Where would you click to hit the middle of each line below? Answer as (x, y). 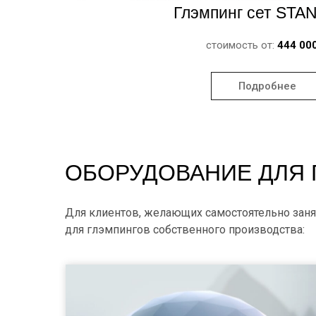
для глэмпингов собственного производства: (185, 230)
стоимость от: (242, 45)
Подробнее (267, 86)
